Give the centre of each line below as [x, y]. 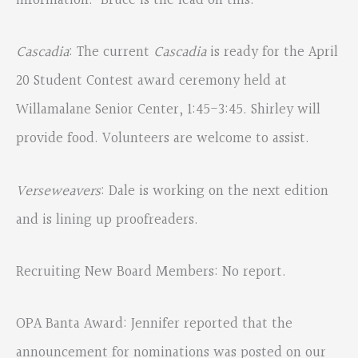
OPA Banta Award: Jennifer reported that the [154, 324]
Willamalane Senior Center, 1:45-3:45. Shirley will [168, 110]
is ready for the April [272, 53]
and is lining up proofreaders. [107, 220]
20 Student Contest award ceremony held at [151, 82]
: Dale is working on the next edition [215, 191]
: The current [109, 53]
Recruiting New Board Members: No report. [151, 272]
